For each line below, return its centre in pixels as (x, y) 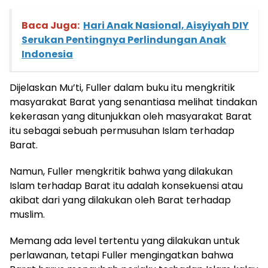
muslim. (27, 215)
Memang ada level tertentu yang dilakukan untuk (125, 241)
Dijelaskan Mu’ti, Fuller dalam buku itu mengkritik (122, 88)
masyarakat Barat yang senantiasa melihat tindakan (133, 102)
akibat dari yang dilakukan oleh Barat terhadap (120, 200)
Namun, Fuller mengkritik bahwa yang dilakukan (121, 172)
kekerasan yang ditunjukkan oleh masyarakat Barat (131, 117)
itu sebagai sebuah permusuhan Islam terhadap (122, 131)
